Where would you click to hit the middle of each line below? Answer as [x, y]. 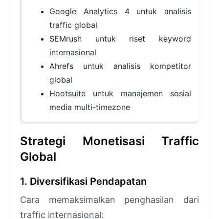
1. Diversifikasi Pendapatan [83, 181]
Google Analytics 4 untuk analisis [120, 11]
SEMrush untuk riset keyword [120, 39]
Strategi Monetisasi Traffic [109, 141]
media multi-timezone [90, 107]
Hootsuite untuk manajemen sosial [120, 93]
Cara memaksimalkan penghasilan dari [109, 200]
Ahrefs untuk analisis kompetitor [120, 66]
